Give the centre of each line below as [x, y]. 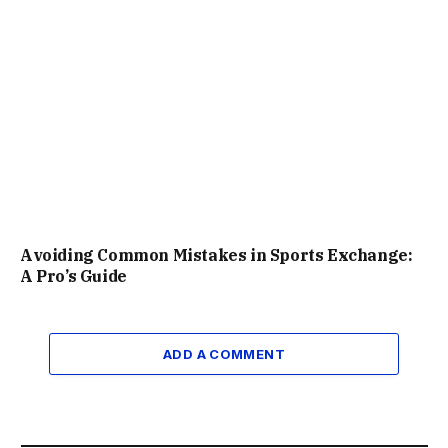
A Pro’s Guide [73, 276]
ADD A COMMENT [224, 354]
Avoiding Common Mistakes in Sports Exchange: [216, 255]
